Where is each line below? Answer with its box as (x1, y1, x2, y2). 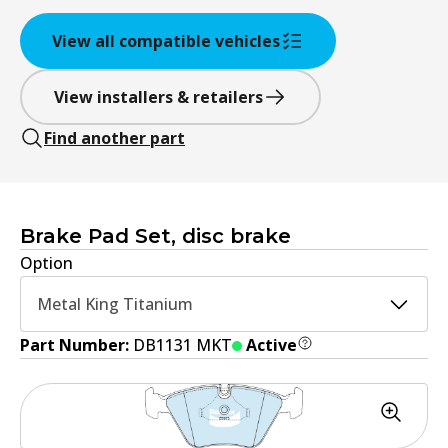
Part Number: (20, 333, 133, 356)
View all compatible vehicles (52, 29, 280, 52)
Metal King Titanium (37, 292, 193, 315)
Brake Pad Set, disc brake (20, 223, 291, 248)
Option (20, 251, 73, 274)
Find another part (44, 126, 185, 149)
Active (246, 333, 297, 356)
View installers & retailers (54, 85, 263, 108)
